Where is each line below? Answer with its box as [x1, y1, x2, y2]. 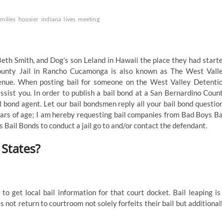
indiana [41, 15, 61, 23]
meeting [78, 15, 100, 23]
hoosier [18, 15, 39, 23]
